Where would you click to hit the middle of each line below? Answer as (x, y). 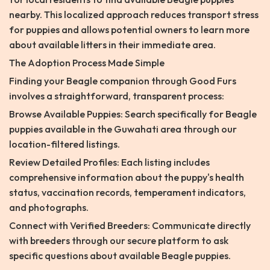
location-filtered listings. (64, 144)
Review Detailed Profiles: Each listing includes (109, 162)
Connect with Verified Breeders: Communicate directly (130, 226)
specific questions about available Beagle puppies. (120, 256)
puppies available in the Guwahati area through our (123, 129)
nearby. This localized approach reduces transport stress (134, 15)
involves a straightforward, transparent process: (117, 96)
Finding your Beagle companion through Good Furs (123, 81)
